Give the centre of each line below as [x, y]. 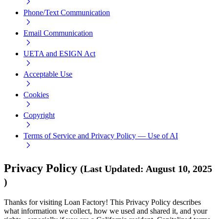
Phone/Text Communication [67, 13]
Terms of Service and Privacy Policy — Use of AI [101, 136]
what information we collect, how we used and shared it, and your [106, 211]
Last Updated [112, 169]
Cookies [36, 95]
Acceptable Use [48, 74]
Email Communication [58, 33]
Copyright [39, 115]
